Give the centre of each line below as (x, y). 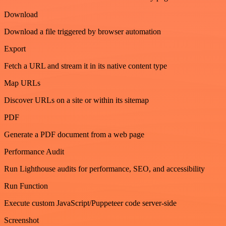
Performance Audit (34, 151)
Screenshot (21, 220)
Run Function (26, 186)
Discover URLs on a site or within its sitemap (76, 100)
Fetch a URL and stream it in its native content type (86, 66)
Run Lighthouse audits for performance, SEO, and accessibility (104, 168)
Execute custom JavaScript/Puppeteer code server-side (90, 203)
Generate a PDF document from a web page (74, 134)
